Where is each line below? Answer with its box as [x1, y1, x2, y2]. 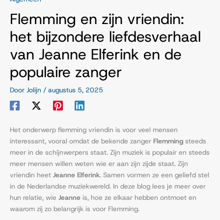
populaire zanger [10, 61, 122, 82]
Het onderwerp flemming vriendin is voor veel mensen [10, 125, 178, 135]
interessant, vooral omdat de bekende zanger [10, 137, 153, 146]
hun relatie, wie [10, 193, 58, 202]
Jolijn [27, 85, 43, 94]
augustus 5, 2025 [48, 85, 103, 94]
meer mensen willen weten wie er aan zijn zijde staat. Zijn [10, 159, 188, 168]
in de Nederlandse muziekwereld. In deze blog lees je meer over [10, 182, 206, 191]
